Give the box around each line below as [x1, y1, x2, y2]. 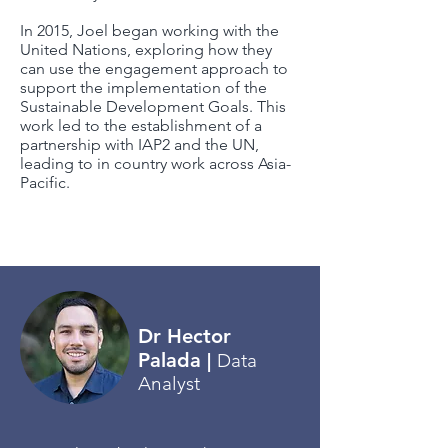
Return [141, 228, 180, 245]
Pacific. [20, 172, 70, 192]
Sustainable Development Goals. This [20, 96, 286, 116]
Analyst [138, 371, 200, 395]
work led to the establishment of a [20, 115, 262, 135]
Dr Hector [138, 323, 231, 348]
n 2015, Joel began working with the [24, 20, 279, 40]
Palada [138, 347, 207, 372]
